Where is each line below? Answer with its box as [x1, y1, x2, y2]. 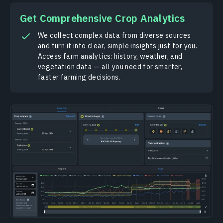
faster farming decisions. [38, 72, 120, 82]
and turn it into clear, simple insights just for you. [38, 41, 198, 50]
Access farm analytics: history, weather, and [38, 51, 183, 61]
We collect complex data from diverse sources [38, 30, 191, 40]
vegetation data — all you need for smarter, [38, 62, 183, 71]
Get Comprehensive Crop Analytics [20, 11, 185, 25]
